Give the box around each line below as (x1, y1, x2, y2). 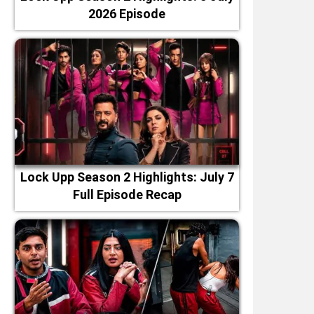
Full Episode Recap (72, 187, 182, 202)
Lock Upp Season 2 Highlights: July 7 (20, 170, 234, 184)
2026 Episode (88, 6, 165, 21)
